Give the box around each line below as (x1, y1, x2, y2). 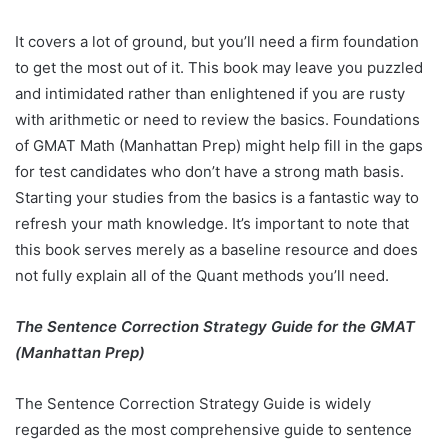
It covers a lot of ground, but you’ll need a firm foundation (15, 32, 419, 52)
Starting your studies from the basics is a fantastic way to (15, 188, 419, 208)
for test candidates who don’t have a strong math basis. (15, 162, 404, 182)
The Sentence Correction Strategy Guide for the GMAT (15, 317, 415, 337)
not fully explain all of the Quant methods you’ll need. (15, 266, 393, 286)
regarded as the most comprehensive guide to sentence (15, 420, 412, 440)
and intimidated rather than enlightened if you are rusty (15, 84, 405, 104)
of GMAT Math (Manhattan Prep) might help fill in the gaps (15, 136, 423, 156)
